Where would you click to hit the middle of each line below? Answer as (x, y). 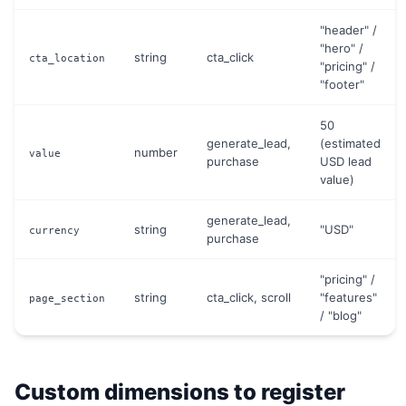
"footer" (342, 84)
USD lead (346, 161)
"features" (348, 297)
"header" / (348, 30)
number (156, 152)
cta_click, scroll (249, 297)
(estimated (350, 143)
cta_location (67, 58)
